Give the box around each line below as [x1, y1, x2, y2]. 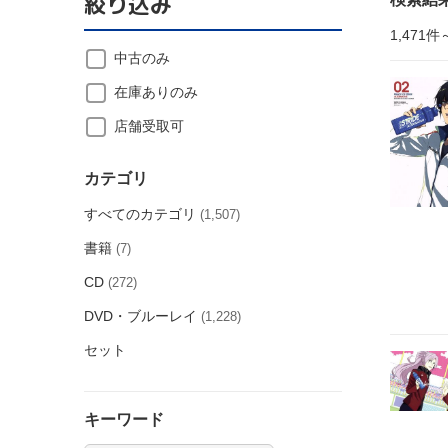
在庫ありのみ [114, 83, 198, 100]
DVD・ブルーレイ [84, 307, 197, 324]
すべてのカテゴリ [84, 205, 196, 222]
